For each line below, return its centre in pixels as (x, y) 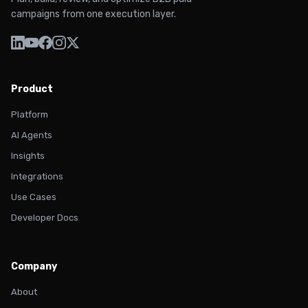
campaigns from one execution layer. (93, 14)
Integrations (37, 176)
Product (32, 89)
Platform (30, 114)
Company (34, 266)
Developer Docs (45, 218)
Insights (28, 156)
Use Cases (34, 197)
